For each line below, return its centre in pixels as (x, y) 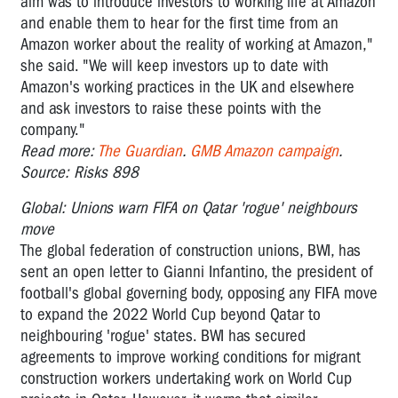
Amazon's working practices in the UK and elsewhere (187, 87)
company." (53, 129)
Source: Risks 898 (80, 172)
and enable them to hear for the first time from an (179, 23)
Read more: (57, 151)
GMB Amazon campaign (264, 151)
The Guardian (140, 151)
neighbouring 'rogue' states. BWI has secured (163, 335)
